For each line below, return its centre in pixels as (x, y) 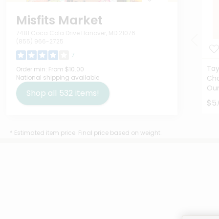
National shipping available (57, 78)
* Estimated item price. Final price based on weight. (86, 133)
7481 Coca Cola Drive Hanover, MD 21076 (76, 33)
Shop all (41, 93)
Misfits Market (59, 21)
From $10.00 (65, 69)
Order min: (31, 69)
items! (87, 93)
